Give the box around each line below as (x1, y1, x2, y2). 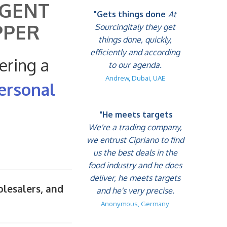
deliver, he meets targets (90, 172, 180, 183)
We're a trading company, (88, 122, 182, 132)
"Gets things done (94, 9, 166, 20)
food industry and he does (88, 160, 182, 170)
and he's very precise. (96, 185, 174, 196)
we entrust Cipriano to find (86, 134, 184, 145)
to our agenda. (108, 60, 162, 70)
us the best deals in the (93, 147, 177, 158)
